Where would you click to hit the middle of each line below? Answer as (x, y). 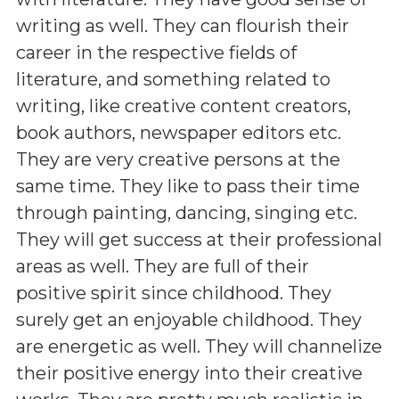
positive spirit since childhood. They (174, 293)
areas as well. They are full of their (163, 266)
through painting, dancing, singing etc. (187, 212)
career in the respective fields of (156, 52)
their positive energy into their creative (189, 373)
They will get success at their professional (199, 239)
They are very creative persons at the (178, 159)
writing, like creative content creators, (183, 106)
